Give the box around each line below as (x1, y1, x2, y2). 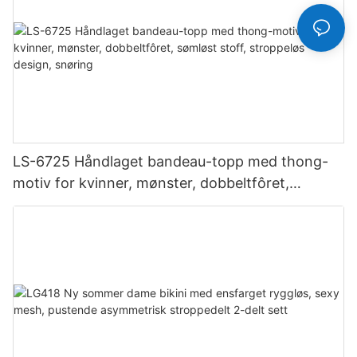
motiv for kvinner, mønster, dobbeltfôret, (13, 174, 289, 191)
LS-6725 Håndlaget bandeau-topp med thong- (13, 152, 328, 170)
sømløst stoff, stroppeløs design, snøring (13, 195, 289, 213)
